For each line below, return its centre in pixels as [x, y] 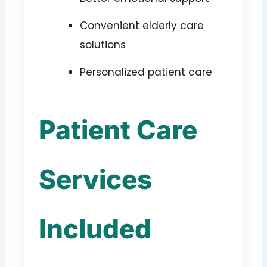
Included [95, 229]
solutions [103, 45]
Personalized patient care [146, 72]
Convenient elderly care [142, 26]
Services [96, 180]
